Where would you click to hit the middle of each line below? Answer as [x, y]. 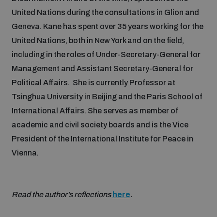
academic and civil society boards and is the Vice [100, 125]
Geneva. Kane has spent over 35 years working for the [108, 26]
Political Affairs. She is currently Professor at [93, 83]
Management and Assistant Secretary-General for [102, 69]
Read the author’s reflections [62, 194]
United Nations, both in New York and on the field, [98, 40]
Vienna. [25, 153]
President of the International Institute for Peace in [102, 139]
